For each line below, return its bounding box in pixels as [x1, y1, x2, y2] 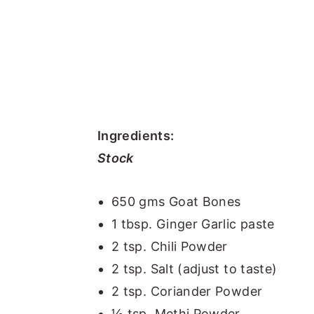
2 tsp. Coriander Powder [111, 283, 263, 299]
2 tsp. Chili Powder [111, 238, 228, 254]
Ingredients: [97, 128, 175, 143]
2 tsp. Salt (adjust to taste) [111, 261, 278, 276]
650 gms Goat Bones [111, 193, 241, 209]
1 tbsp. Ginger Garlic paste [111, 216, 275, 231]
